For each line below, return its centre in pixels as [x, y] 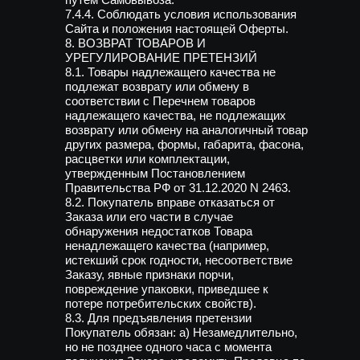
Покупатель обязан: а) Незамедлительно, [181, 332]
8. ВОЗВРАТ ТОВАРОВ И [135, 43]
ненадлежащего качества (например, [167, 245]
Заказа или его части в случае [149, 217]
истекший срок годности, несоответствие [179, 260]
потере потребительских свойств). [161, 303]
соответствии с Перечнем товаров [160, 101]
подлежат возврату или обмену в [157, 86]
